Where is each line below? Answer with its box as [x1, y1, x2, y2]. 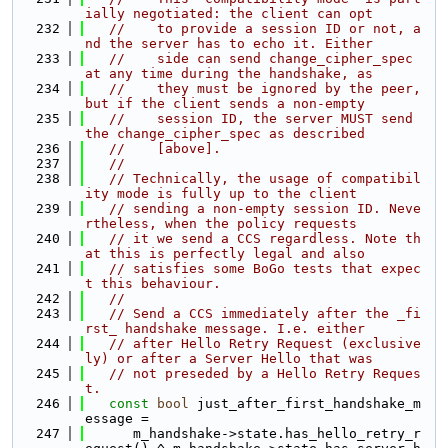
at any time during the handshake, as [85, 66, 373, 81]
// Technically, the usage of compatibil [109, 171, 421, 186]
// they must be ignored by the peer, [109, 81, 421, 96]
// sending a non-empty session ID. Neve [109, 201, 421, 216]
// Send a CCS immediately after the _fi [109, 306, 421, 321]
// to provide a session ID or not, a [109, 21, 421, 36]
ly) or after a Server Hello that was [85, 351, 373, 366]
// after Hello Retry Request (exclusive [109, 336, 421, 351]
